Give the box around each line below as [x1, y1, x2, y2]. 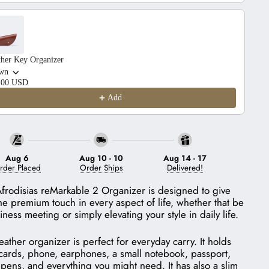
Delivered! [166, 162, 203, 174]
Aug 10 [79, 152, 107, 165]
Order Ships [79, 162, 122, 174]
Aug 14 [163, 152, 191, 165]
